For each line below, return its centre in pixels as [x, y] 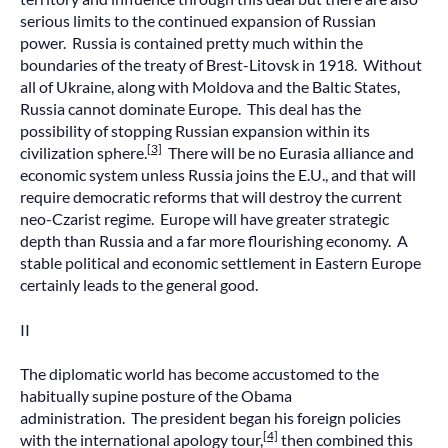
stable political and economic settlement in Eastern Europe [220, 263]
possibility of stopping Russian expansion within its [195, 131]
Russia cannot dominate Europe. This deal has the [190, 109]
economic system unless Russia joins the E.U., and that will [218, 175]
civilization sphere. [83, 153]
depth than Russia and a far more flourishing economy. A [214, 241]
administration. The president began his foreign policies [210, 418]
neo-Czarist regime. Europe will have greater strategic [204, 219]
